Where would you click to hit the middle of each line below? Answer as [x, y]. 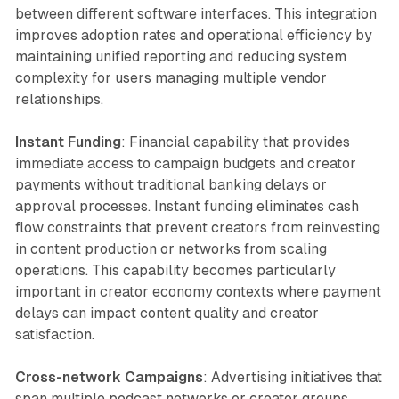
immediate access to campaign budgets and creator [185, 163]
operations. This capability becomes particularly [175, 270]
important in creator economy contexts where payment [198, 291]
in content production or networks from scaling [171, 248]
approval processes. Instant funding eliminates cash [187, 206]
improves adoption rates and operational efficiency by [193, 35]
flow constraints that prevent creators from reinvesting [197, 227]
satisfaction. [54, 334]
